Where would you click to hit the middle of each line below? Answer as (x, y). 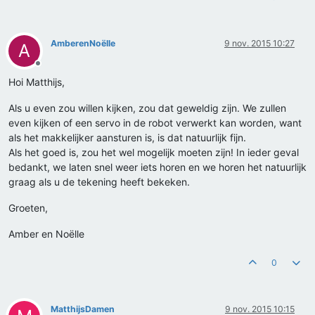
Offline (50, 69)
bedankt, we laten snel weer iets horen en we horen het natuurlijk (157, 167)
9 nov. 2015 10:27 (259, 44)
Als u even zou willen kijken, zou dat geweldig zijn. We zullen (147, 108)
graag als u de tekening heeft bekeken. (99, 182)
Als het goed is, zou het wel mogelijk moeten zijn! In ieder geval (154, 153)
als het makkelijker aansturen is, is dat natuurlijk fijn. (127, 138)
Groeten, (28, 208)
